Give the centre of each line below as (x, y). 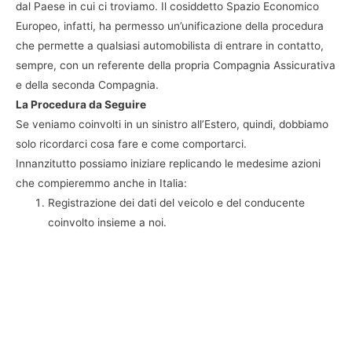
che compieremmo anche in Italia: (101, 183)
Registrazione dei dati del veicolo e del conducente (177, 202)
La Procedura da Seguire (81, 104)
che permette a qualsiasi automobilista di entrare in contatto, (170, 45)
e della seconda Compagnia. (87, 84)
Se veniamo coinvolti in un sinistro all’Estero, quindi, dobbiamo (172, 124)
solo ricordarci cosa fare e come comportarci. (131, 143)
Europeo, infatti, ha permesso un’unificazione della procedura (170, 26)
